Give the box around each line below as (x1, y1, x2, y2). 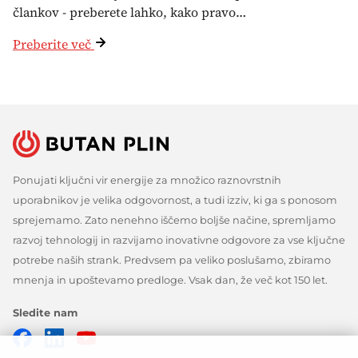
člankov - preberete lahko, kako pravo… (13, 2, 246, 21)
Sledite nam (13, 306, 78, 319)
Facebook (32, 329, 95, 345)
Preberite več (13, 34, 91, 53)
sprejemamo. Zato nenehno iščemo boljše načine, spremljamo (13, 213, 336, 226)
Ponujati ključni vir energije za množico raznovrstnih (13, 173, 281, 186)
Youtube (96, 329, 151, 345)
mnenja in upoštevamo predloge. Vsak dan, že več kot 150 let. (13, 273, 328, 286)
